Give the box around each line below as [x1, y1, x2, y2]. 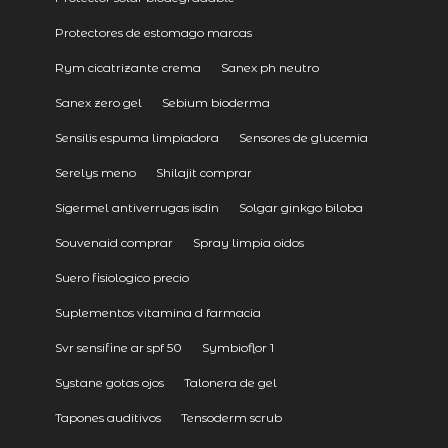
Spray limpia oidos [192, 235, 304, 251]
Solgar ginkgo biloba [238, 200, 363, 216]
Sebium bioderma [161, 95, 270, 111]
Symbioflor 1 [201, 340, 274, 356]
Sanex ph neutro [220, 60, 319, 76]
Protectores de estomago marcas [54, 25, 252, 41]
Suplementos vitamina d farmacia [54, 305, 261, 321]
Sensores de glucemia [238, 130, 368, 146]
